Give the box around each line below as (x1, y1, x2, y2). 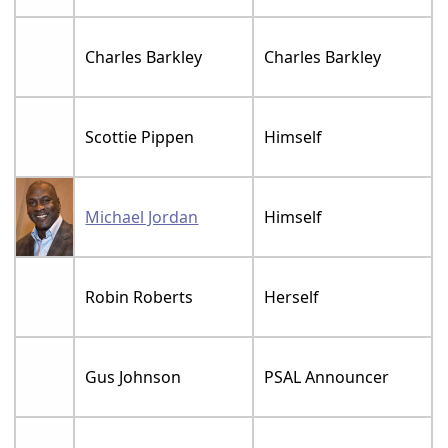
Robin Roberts (85, 285, 194, 308)
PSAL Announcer (264, 365, 390, 388)
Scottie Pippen (85, 125, 195, 148)
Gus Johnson (85, 365, 182, 388)
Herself (264, 285, 320, 308)
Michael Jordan (85, 205, 199, 228)
